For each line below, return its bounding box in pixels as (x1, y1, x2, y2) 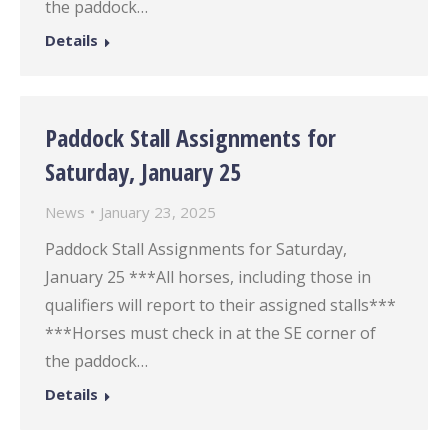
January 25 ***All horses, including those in (45, 266, 371, 288)
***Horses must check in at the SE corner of (45, 322, 376, 344)
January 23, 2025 (100, 202, 216, 222)
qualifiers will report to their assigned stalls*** (45, 294, 396, 316)
